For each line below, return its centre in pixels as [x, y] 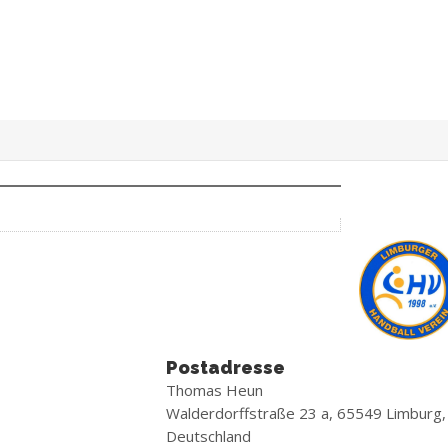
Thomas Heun [214, 390]
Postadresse [225, 367]
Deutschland [208, 436]
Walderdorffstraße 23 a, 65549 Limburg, [306, 413]
